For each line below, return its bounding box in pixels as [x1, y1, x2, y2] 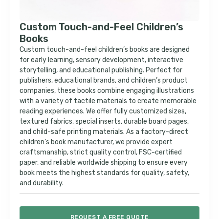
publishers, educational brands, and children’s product [20, 76, 188, 85]
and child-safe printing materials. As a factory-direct [20, 128, 188, 136]
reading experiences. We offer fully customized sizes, [20, 107, 186, 115]
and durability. [20, 179, 64, 187]
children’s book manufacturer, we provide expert [20, 138, 173, 146]
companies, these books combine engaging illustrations [20, 87, 194, 95]
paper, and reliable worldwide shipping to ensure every [20, 158, 188, 167]
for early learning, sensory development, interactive [20, 56, 183, 64]
